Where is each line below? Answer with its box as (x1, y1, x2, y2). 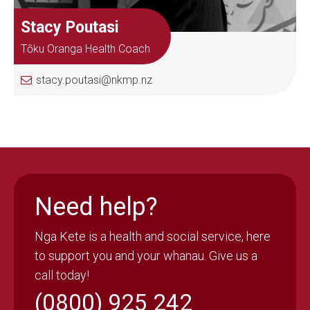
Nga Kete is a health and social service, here (35, 229, 271, 244)
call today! (35, 268, 89, 283)
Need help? (35, 192, 158, 222)
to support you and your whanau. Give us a (35, 248, 257, 264)
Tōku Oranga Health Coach (21, 42, 150, 56)
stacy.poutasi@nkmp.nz (36, 73, 152, 87)
